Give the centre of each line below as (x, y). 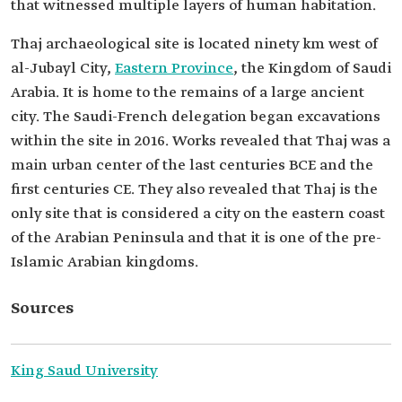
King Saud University (84, 371)
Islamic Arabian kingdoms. (105, 262)
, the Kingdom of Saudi (312, 69)
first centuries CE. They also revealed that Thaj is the (194, 190)
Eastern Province (174, 69)
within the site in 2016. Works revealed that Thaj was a (201, 141)
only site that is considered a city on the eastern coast (198, 214)
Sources (42, 309)
